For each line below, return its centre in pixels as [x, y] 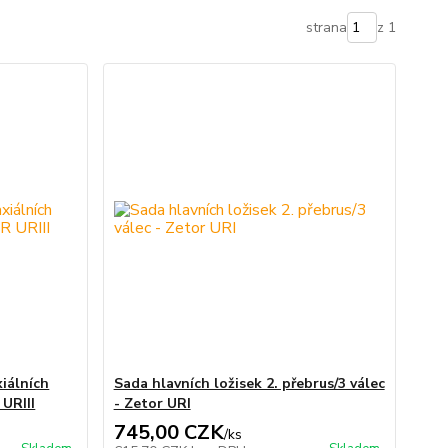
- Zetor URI [152, 404]
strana [326, 28]
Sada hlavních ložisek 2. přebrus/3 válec [249, 384]
